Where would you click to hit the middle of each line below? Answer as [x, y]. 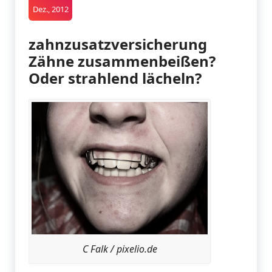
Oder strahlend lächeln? [115, 78]
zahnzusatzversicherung [118, 44]
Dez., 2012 [50, 9]
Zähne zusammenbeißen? [122, 61]
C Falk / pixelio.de [120, 249]
